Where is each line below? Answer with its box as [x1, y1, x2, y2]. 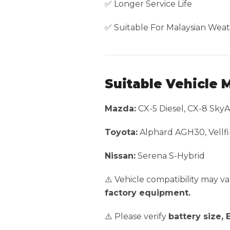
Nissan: [105, 150, 136, 161]
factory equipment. [105, 187, 190, 198]
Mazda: [105, 103, 136, 113]
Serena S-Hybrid [136, 150, 205, 161]
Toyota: [105, 127, 138, 137]
